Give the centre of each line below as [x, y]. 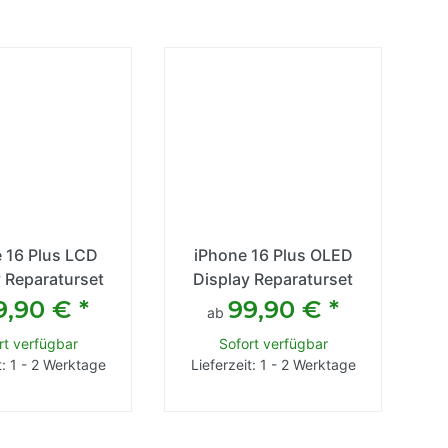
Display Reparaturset [273, 279]
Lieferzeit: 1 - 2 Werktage [273, 365]
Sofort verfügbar [273, 344]
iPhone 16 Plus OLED [273, 255]
